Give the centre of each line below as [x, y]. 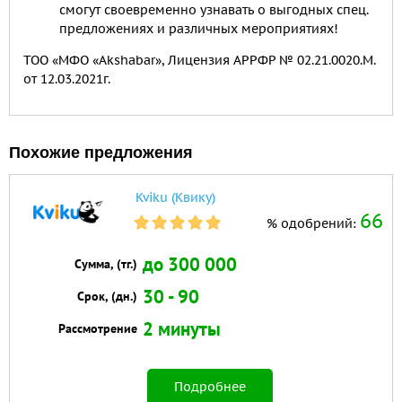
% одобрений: [313, 223]
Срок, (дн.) [107, 296]
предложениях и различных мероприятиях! [199, 29]
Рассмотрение [97, 328]
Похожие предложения [101, 153]
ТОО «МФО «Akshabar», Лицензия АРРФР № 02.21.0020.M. [200, 60]
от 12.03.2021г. [67, 79]
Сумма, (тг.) [105, 264]
